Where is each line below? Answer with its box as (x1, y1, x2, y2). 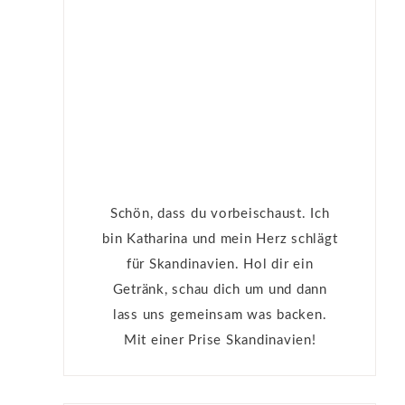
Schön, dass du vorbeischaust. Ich (109, 206, 330, 221)
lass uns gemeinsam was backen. (112, 307, 327, 322)
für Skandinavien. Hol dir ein (126, 257, 314, 271)
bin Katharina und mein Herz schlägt (102, 231, 338, 246)
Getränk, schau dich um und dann (112, 282, 327, 297)
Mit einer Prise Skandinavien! (123, 333, 316, 347)
